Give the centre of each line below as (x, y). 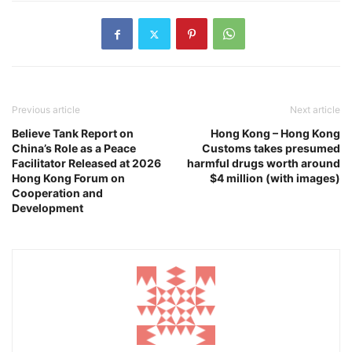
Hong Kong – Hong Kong (275, 134)
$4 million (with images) (275, 178)
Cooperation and (57, 193)
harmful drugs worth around (264, 163)
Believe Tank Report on (73, 134)
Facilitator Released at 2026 (86, 163)
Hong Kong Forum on (68, 178)
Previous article (46, 110)
